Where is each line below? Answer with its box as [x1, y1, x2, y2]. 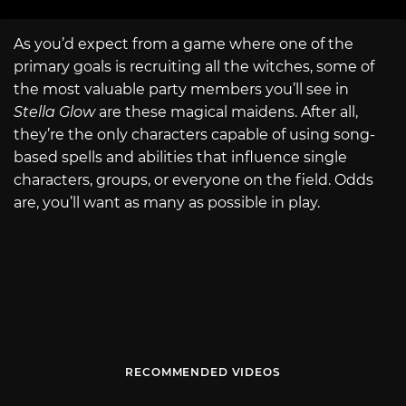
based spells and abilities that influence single [14, 148, 347, 166]
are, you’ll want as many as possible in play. [14, 193, 320, 211]
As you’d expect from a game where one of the [14, 34, 353, 53]
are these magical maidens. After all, [99, 102, 358, 121]
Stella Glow [14, 102, 99, 121]
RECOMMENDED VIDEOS [125, 365, 281, 380]
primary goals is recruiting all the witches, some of [14, 57, 374, 75]
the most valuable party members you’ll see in [14, 80, 349, 98]
